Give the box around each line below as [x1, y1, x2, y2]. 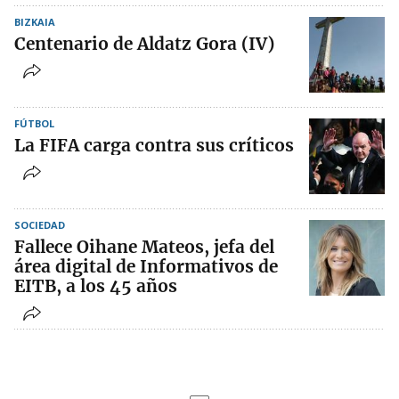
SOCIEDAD [14, 218, 65, 232]
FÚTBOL [14, 117, 54, 131]
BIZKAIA [14, 15, 55, 29]
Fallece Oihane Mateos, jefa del [14, 236, 274, 258]
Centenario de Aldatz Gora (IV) [14, 33, 274, 55]
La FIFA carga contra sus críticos [14, 134, 294, 157]
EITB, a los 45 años [14, 275, 177, 297]
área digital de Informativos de [14, 256, 278, 278]
